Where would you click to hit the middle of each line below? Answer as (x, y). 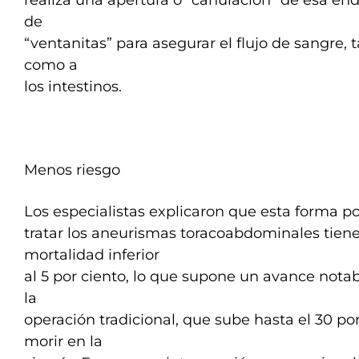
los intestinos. (73, 87)
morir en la (63, 341)
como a (51, 65)
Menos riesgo (72, 170)
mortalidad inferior (92, 255)
